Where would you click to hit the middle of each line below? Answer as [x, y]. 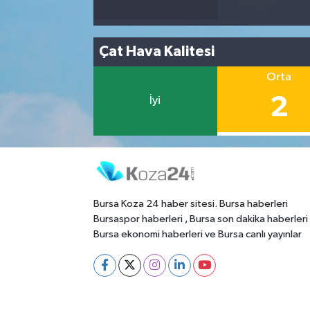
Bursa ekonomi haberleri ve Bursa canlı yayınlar [197, 234]
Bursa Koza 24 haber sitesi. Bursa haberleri [190, 204]
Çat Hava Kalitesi [157, 52]
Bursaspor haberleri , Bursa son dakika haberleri [200, 219]
